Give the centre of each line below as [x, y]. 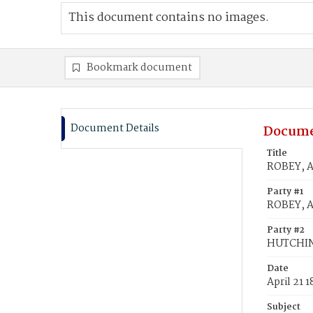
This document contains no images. [169, 18]
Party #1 [285, 192]
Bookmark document [139, 68]
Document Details [115, 129]
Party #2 [286, 230]
